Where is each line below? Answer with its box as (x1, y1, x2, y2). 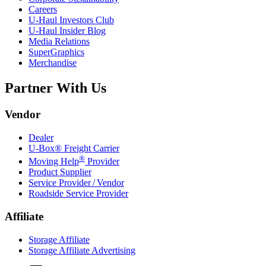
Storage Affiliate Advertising (28, 245, 135, 255)
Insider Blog (57, 26, 106, 36)
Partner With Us (5, 80, 106, 96)
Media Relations (28, 36, 90, 47)
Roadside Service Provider (28, 188, 128, 199)
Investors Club (57, 15, 114, 26)
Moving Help (28, 156, 79, 167)
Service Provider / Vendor (28, 178, 124, 188)
